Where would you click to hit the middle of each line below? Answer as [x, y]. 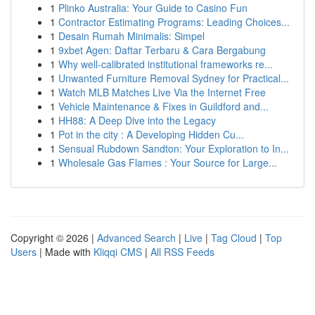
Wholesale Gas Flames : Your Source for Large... [168, 162]
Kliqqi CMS [118, 252]
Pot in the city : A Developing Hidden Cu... [151, 134]
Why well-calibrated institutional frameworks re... [166, 64]
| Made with [65, 252]
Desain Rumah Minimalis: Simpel [131, 36]
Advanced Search [136, 238]
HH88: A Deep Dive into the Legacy [137, 120]
